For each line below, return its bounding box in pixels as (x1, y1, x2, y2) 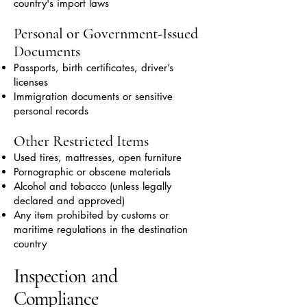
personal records (14, 104, 88, 117)
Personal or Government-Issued (14, 25, 198, 42)
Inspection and (14, 265, 118, 288)
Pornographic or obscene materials (14, 165, 171, 178)
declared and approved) (14, 194, 125, 207)
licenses (14, 75, 48, 88)
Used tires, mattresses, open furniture (14, 151, 182, 164)
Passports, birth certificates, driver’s (14, 61, 173, 74)
